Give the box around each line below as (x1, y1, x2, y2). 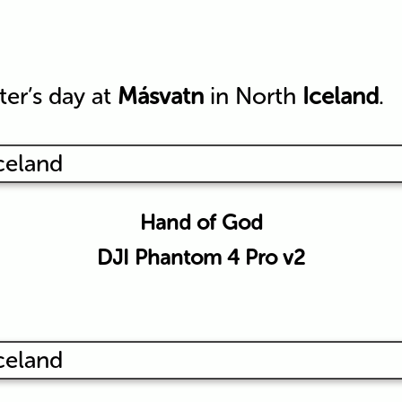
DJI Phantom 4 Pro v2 (97, 244, 305, 270)
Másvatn (117, 82, 204, 110)
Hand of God (139, 209, 263, 235)
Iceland (301, 82, 379, 110)
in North (203, 82, 302, 110)
